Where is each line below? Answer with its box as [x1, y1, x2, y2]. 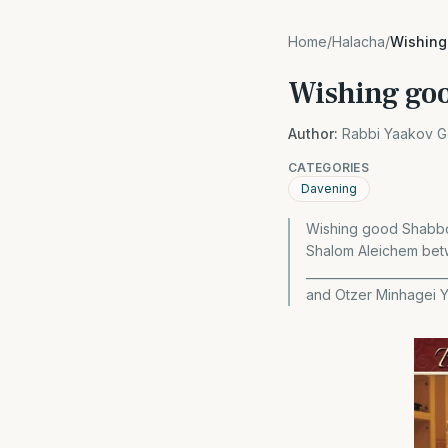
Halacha [332, 33, 385, 50]
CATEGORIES [288, 160, 369, 175]
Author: [288, 125, 338, 142]
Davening [301, 181, 357, 196]
